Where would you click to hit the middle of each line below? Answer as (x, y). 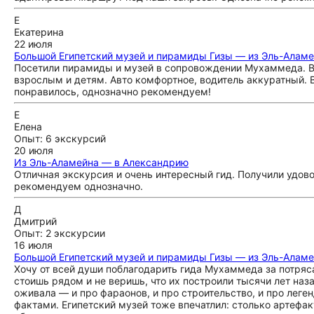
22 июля (33, 44)
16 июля (33, 245)
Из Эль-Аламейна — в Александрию (101, 162)
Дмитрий (35, 221)
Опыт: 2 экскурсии (60, 233)
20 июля (34, 150)
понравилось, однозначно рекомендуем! (112, 91)
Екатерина (39, 32)
